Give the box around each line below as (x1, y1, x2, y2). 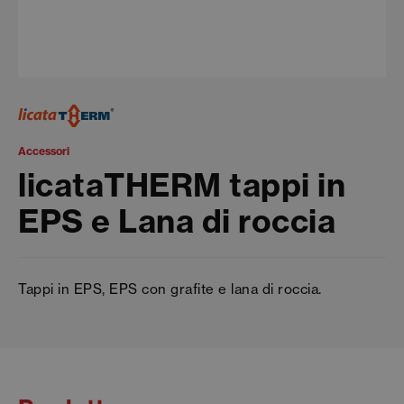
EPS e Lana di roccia (18, 200, 335, 241)
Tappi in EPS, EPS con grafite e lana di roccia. (18, 280, 322, 298)
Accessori (18, 143, 69, 158)
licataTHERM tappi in (18, 164, 345, 205)
